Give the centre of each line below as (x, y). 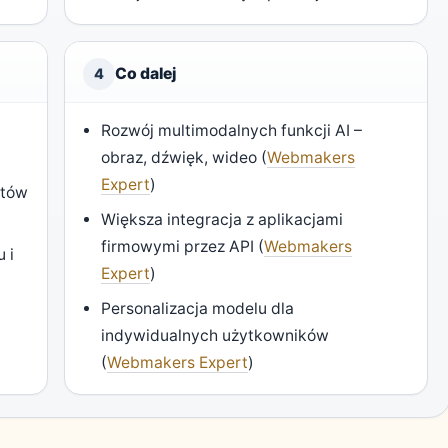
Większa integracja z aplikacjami (222, 220)
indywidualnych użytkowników (215, 336)
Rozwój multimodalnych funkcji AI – (232, 131)
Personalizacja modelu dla (198, 309)
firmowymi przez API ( (183, 247)
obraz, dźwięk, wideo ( (184, 158)
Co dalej (145, 74)
